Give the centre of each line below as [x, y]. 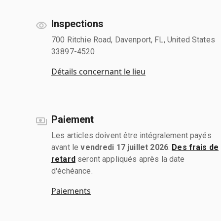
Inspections [77, 23]
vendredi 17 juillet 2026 [124, 147]
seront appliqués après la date [130, 159]
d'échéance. [72, 171]
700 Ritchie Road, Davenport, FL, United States [133, 39]
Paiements [71, 191]
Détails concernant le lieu [98, 71]
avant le [66, 147]
